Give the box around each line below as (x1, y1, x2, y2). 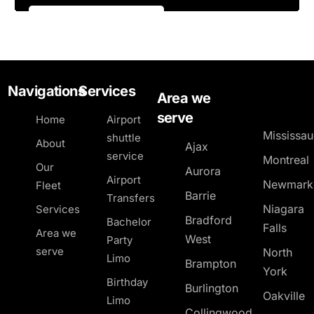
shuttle (107, 130, 142, 144)
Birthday (107, 275, 149, 289)
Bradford (184, 212, 232, 227)
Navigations (8, 82, 86, 100)
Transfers (107, 191, 156, 205)
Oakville (263, 288, 306, 303)
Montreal (263, 152, 310, 167)
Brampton (184, 256, 236, 271)
